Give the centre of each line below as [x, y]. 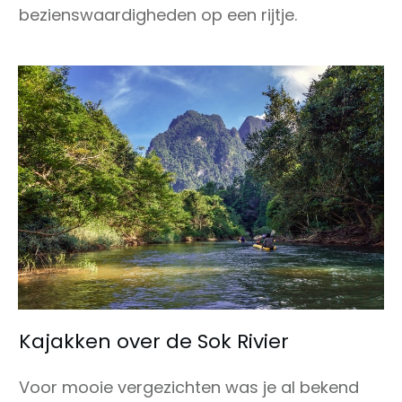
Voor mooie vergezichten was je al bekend [189, 387]
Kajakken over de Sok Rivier [154, 341]
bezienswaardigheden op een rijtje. [158, 14]
